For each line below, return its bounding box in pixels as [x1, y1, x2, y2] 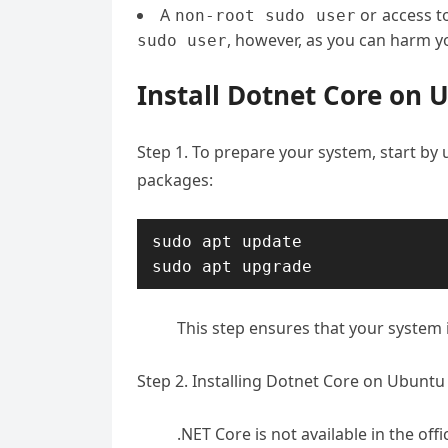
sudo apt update [152, 232, 302, 251]
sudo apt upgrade [152, 257, 312, 276]
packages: [137, 169, 213, 191]
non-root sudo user [174, 6, 356, 25]
